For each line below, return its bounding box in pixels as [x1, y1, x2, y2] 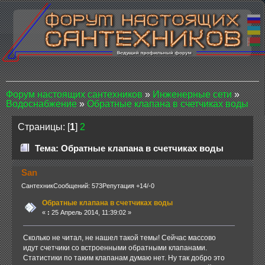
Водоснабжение [6, 99, 77, 109]
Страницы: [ [18, 121, 70, 132]
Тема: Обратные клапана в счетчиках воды [35, 143, 224, 154]
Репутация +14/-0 [102, 182, 154, 190]
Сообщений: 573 [53, 182, 102, 190]
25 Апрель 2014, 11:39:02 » [49, 208, 131, 216]
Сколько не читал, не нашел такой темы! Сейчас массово [22, 233, 216, 242]
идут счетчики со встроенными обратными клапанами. [22, 243, 207, 252]
